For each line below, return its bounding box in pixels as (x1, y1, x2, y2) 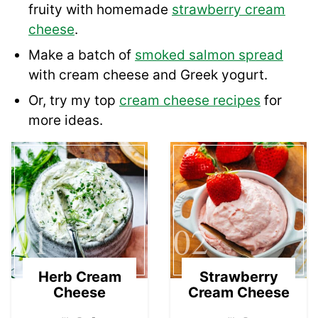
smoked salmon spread (135, 46, 283, 63)
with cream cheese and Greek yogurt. (28, 66, 268, 83)
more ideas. (28, 111, 103, 128)
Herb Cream (38, 268, 121, 285)
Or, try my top (28, 92, 119, 109)
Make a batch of (28, 46, 135, 63)
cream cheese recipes (119, 92, 261, 109)
